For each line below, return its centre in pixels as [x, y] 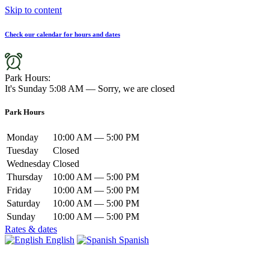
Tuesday [23, 151]
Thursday [25, 177]
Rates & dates [31, 229]
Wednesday [29, 164]
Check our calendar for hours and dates [62, 34]
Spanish [134, 240]
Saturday [23, 204]
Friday [19, 190]
